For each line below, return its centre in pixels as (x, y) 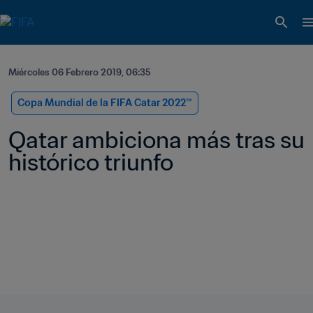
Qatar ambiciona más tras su (156, 140)
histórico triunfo (91, 162)
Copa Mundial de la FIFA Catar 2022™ (105, 103)
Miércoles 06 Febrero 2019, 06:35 (80, 72)
